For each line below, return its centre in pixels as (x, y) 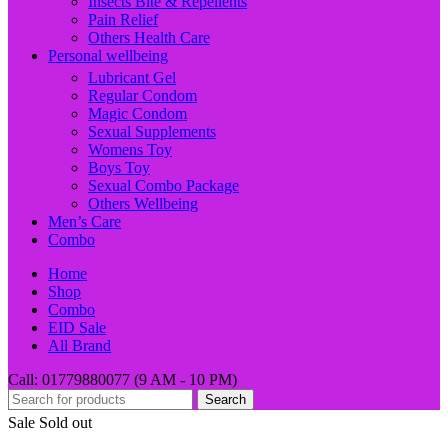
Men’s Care (84, 222)
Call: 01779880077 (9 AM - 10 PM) (122, 380)
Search (225, 400)
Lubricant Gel (132, 78)
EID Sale (77, 328)
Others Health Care (149, 38)
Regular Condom (142, 96)
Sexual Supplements (152, 132)
